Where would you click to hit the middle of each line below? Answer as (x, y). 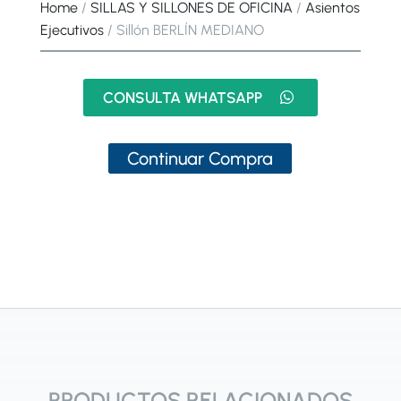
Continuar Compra (200, 158)
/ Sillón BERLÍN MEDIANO (183, 30)
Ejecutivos (72, 30)
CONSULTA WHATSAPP (182, 97)
